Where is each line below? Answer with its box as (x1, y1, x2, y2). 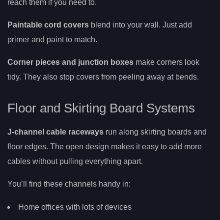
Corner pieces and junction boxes (7, 58, 134, 67)
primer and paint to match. (7, 35, 97, 44)
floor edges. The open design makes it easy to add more (7, 142, 202, 151)
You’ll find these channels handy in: (7, 179, 131, 188)
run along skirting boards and (104, 127, 207, 136)
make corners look (134, 58, 199, 67)
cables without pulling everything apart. (7, 157, 143, 165)
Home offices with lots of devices (18, 203, 132, 212)
